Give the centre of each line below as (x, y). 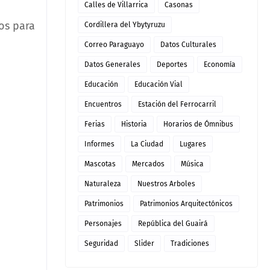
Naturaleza (103, 184)
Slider (144, 243)
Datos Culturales (188, 45)
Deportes (172, 64)
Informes (99, 144)
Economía (220, 64)
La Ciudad (147, 144)
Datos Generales (112, 64)
